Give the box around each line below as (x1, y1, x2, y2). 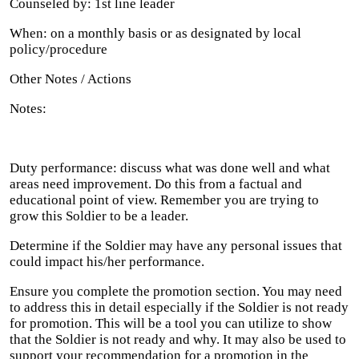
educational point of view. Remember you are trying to (10, 192, 319, 208)
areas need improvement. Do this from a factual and (10, 176, 302, 192)
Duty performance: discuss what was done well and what (10, 160, 330, 175)
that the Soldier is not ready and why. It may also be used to (10, 332, 346, 347)
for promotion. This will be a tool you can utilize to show (10, 316, 332, 331)
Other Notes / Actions (10, 71, 131, 87)
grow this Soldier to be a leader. (10, 208, 188, 224)
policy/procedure (10, 42, 107, 57)
